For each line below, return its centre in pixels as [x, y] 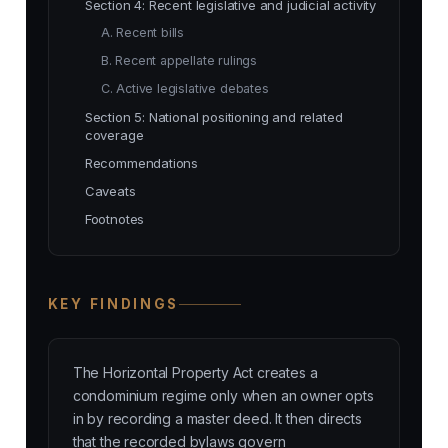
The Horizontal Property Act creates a [195, 373]
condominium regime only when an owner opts [223, 396]
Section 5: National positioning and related [213, 117]
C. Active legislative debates [184, 89]
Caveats [110, 191]
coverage [114, 135]
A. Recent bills [142, 33]
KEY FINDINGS [113, 304]
